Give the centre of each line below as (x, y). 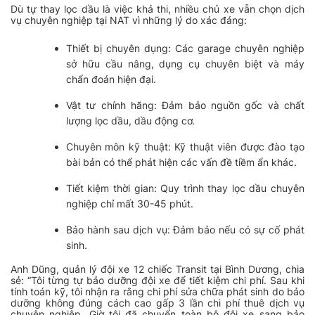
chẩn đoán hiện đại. (111, 79)
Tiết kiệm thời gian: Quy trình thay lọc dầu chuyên (185, 188)
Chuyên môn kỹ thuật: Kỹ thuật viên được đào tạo (185, 146)
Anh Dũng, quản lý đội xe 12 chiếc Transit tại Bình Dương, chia (157, 269)
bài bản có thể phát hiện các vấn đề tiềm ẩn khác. (181, 162)
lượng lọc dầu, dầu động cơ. (130, 120)
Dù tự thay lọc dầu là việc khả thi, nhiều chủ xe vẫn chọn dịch (157, 8)
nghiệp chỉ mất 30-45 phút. (129, 203)
